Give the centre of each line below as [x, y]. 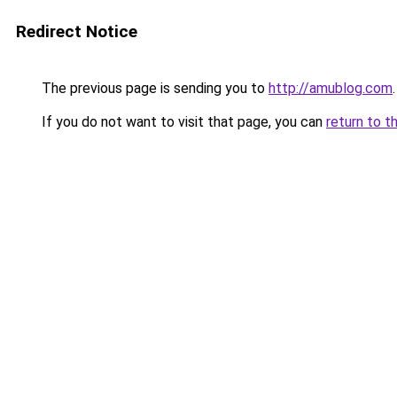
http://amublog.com [331, 88]
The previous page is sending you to [153, 88]
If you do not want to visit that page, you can [182, 122]
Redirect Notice [77, 31]
